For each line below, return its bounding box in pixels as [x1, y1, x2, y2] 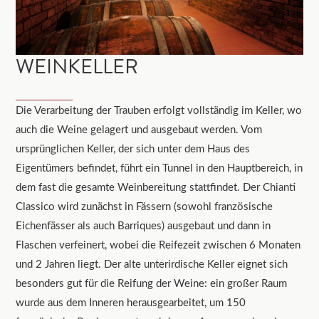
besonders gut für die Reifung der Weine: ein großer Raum [16, 275, 288, 290]
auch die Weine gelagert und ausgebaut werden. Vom [16, 121, 263, 136]
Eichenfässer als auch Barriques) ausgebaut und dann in [16, 217, 271, 232]
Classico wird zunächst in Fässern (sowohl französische [16, 198, 273, 213]
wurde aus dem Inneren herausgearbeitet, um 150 [16, 294, 246, 309]
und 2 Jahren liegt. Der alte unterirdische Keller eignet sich [16, 256, 288, 271]
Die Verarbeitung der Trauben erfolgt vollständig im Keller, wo [16, 102, 303, 117]
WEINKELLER [16, 51, 139, 81]
